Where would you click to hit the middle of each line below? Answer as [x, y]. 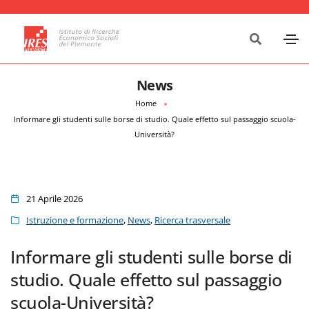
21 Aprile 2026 [54, 198]
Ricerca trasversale [192, 220]
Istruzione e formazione [75, 220]
